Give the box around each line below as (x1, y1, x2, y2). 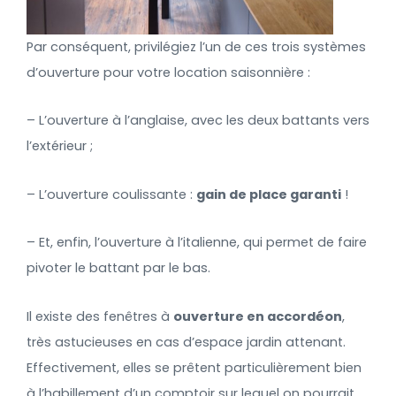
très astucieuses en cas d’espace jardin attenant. (27, 332, 346, 351)
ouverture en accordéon (173, 307, 342, 325)
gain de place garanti (196, 185, 341, 203)
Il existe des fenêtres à (27, 307, 173, 325)
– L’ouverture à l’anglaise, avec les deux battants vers (27, 111, 369, 130)
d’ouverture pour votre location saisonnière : (27, 63, 310, 81)
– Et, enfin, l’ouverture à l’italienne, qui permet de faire (27, 233, 367, 252)
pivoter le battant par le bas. (27, 259, 210, 278)
